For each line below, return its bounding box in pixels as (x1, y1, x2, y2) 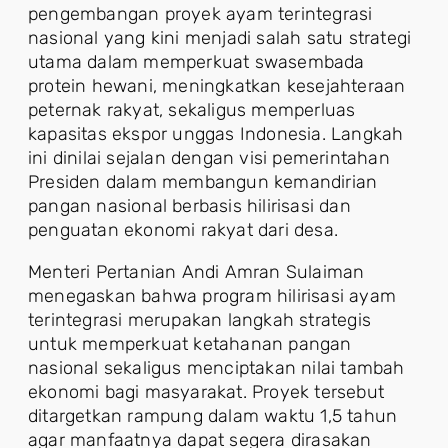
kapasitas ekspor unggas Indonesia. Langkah (28, 123, 404, 145)
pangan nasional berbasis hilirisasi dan (28, 195, 351, 217)
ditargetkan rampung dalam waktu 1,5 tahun (28, 405, 398, 427)
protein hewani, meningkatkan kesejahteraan (28, 75, 406, 97)
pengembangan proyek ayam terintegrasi (28, 3, 373, 25)
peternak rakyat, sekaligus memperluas (28, 99, 356, 121)
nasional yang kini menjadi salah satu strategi (28, 27, 412, 49)
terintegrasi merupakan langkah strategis (28, 309, 372, 331)
